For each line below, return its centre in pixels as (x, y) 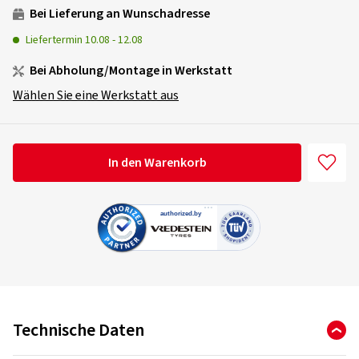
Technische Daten (79, 330)
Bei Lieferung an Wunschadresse (119, 14)
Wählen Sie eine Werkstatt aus (96, 95)
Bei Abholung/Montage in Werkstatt (130, 71)
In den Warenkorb (157, 163)
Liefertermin (55, 40)
